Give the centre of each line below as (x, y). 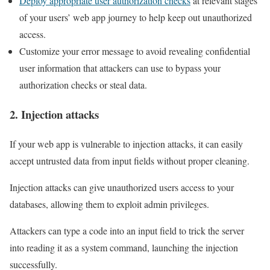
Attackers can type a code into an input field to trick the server (127, 230)
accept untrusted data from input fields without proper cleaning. (131, 160)
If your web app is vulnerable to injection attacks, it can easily (126, 143)
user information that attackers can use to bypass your (120, 68)
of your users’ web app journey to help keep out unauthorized (136, 17)
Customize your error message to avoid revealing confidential (135, 51)
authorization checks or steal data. (85, 85)
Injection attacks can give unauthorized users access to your (122, 187)
